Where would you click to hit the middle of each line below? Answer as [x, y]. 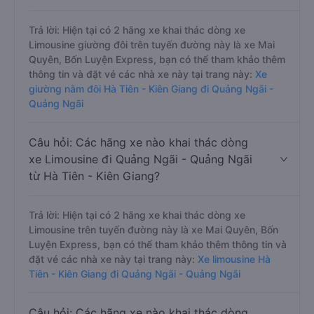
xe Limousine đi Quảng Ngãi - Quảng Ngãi [141, 159]
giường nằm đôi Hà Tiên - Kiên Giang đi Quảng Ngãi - [151, 89]
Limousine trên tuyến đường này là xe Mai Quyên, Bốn [153, 230]
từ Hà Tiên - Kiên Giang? [94, 176]
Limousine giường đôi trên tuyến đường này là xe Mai [152, 45]
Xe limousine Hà [233, 259]
